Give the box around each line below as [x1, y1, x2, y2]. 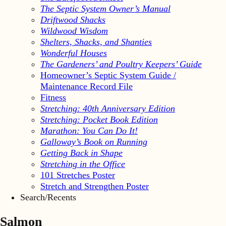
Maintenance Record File [40, 81, 133, 91]
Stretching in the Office [40, 158, 125, 169]
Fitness [40, 92, 66, 102]
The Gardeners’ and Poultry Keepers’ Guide [40, 59, 202, 69]
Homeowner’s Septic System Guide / [40, 70, 176, 80]
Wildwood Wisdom [40, 25, 108, 36]
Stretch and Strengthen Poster [40, 181, 149, 191]
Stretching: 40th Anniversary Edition [40, 103, 175, 114]
